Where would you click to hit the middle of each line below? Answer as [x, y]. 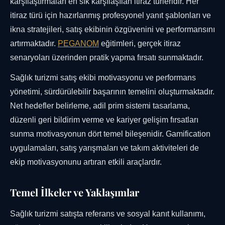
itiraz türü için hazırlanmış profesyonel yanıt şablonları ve [110, 16]
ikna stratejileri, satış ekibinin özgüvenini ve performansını [113, 30]
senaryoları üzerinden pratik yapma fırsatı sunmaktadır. [107, 58]
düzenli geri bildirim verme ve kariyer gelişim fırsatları [104, 120]
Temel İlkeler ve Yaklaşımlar [75, 192]
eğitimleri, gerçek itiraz [140, 44]
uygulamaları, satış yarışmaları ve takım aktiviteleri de [104, 148]
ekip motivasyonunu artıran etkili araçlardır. [86, 162]
